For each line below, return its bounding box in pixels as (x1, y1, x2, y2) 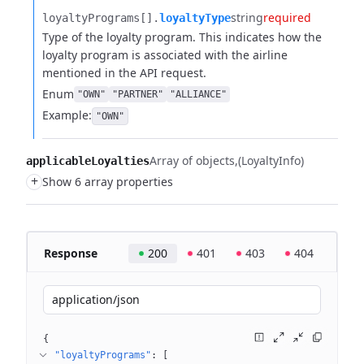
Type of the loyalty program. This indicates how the (42, 29, 322, 45)
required (263, 10, 311, 25)
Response (44, 245, 97, 261)
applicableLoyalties (26, 154, 149, 167)
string (231, 10, 263, 25)
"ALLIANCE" (170, 89, 227, 100)
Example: (42, 107, 92, 123)
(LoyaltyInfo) (238, 153, 304, 168)
